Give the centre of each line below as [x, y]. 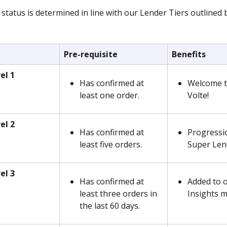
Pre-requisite [91, 54]
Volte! [198, 96]
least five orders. [111, 145]
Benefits [189, 54]
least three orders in [119, 194]
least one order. [111, 96]
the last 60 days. [110, 206]
